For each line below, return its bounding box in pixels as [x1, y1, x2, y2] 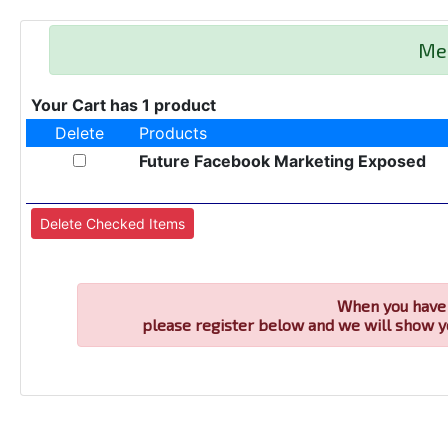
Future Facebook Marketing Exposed [138, 151, 426, 171]
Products [138, 123, 207, 143]
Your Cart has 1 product [30, 95, 216, 115]
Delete [55, 123, 105, 143]
